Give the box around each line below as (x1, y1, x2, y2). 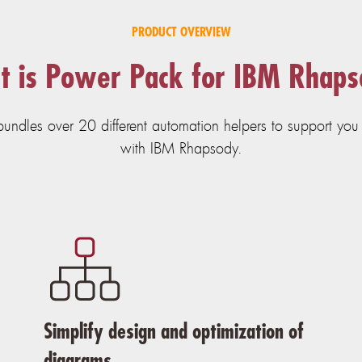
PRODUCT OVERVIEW (131, 23, 231, 40)
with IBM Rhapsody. (120, 138, 242, 158)
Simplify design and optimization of (44, 318, 305, 345)
